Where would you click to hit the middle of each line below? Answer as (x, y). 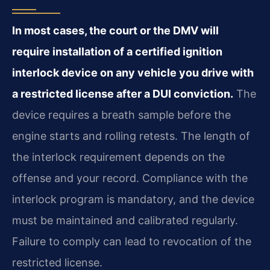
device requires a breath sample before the (121, 115)
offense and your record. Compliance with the (130, 178)
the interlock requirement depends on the (118, 157)
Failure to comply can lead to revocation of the (132, 242)
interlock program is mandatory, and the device (133, 199)
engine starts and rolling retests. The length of (131, 136)
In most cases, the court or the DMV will (115, 31)
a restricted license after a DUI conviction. (123, 94)
